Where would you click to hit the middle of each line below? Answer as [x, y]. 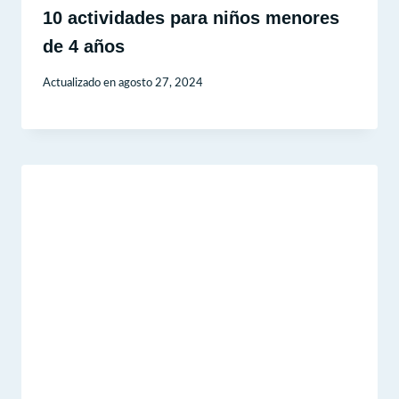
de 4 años [84, 46]
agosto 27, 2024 [161, 82]
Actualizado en [79, 82]
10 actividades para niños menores [191, 17]
